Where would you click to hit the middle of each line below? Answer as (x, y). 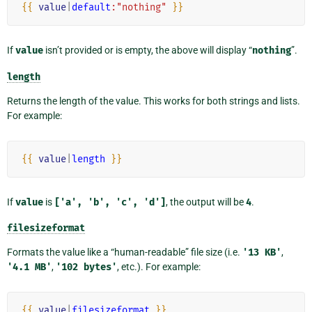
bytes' (100, 267)
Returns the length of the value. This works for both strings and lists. (154, 101)
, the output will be (206, 202)
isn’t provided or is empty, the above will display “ (148, 50)
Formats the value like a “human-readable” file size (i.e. (125, 252)
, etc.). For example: (159, 267)
